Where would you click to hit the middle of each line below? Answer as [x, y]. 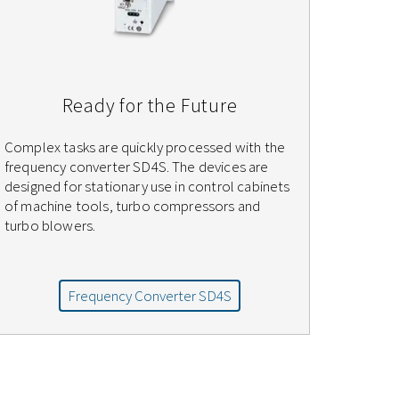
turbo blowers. [50, 226]
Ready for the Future [150, 106]
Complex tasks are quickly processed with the [145, 147]
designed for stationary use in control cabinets [147, 187]
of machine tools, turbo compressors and [133, 206]
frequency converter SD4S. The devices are [137, 167]
